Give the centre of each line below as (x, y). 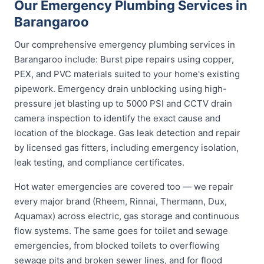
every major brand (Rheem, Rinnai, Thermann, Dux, (121, 201)
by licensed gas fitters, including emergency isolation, (126, 148)
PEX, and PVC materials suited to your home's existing (127, 74)
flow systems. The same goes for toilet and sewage (121, 231)
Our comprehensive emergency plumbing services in (125, 44)
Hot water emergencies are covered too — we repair (124, 187)
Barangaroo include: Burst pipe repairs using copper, (124, 59)
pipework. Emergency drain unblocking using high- (121, 89)
